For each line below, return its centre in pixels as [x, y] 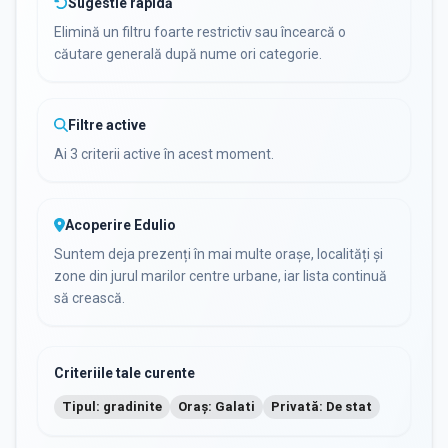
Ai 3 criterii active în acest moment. [164, 154]
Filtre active [107, 125]
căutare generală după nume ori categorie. [188, 54]
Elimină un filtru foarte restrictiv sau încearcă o [200, 32]
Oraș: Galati [216, 406]
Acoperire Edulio [120, 225]
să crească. [89, 298]
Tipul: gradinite [112, 406]
